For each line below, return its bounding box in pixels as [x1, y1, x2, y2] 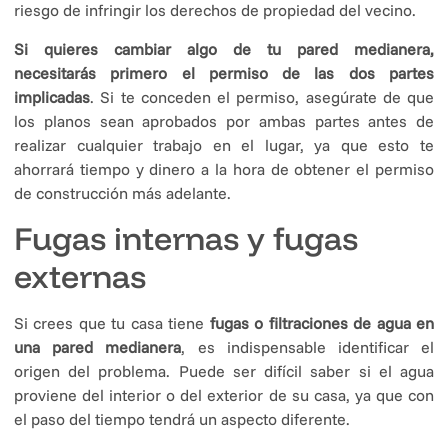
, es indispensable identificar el [181, 337, 435, 358]
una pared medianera [14, 337, 182, 358]
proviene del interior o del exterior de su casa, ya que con [14, 385, 434, 406]
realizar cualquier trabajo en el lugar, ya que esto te [14, 134, 434, 155]
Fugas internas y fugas [14, 218, 358, 259]
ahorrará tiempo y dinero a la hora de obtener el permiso [14, 158, 434, 179]
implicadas [14, 86, 90, 107]
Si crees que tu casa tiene [14, 313, 210, 334]
